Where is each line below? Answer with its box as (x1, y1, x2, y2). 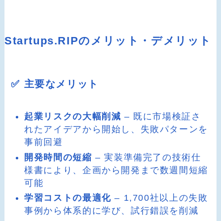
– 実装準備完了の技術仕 (92, 152, 201, 162)
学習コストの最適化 (24, 193, 111, 203)
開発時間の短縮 (24, 152, 92, 162)
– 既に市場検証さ (121, 111, 201, 122)
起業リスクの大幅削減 (24, 111, 121, 122)
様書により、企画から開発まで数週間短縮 (24, 165, 208, 175)
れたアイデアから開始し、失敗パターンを (24, 124, 208, 135)
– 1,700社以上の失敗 (111, 193, 208, 203)
